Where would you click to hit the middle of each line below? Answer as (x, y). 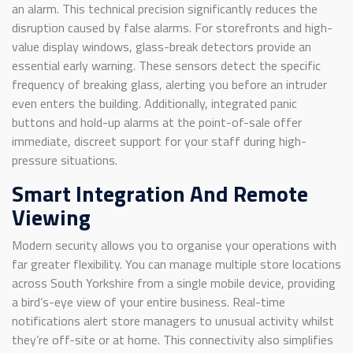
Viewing (51, 217)
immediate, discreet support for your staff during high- (159, 141)
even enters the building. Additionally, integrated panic (154, 104)
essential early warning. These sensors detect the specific (166, 66)
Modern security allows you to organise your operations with (174, 245)
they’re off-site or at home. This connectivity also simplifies (173, 340)
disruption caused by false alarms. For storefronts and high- (172, 28)
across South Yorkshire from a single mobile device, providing (174, 283)
